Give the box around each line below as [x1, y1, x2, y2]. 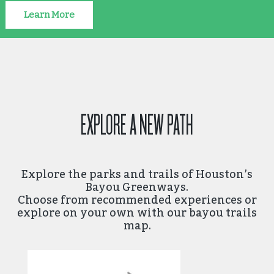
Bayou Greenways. [86, 180, 188, 193]
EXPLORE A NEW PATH [81, 110, 193, 141]
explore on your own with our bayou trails [17, 206, 257, 219]
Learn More [23, 9, 75, 21]
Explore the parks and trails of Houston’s [21, 167, 253, 180]
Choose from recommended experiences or [17, 193, 257, 206]
